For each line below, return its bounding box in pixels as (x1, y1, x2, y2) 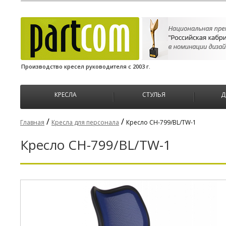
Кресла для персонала (51, 118, 119, 127)
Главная (20, 118, 44, 127)
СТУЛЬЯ (142, 90, 165, 99)
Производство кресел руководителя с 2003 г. (21, 63, 150, 70)
